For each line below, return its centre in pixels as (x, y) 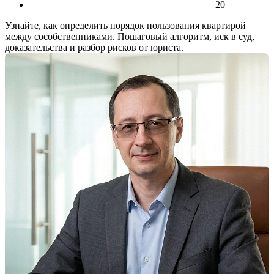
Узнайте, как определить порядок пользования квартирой (125, 26)
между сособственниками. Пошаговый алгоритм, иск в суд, (130, 37)
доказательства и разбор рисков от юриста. (94, 48)
